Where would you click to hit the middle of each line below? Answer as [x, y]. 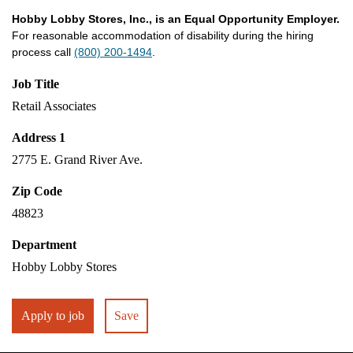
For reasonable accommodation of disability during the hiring [163, 35]
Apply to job [53, 316]
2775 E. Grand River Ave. [77, 160]
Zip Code [37, 191]
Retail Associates [54, 106]
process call [43, 52]
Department [44, 245]
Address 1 [39, 137]
